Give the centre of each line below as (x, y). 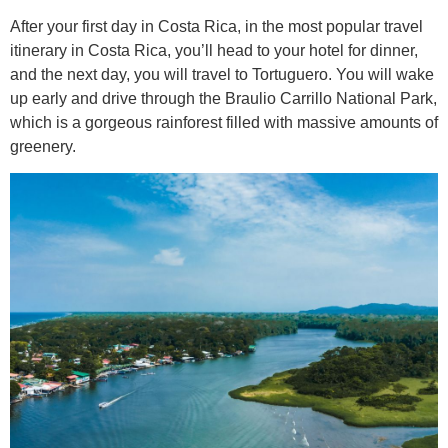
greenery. (43, 146)
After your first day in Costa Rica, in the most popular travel (216, 26)
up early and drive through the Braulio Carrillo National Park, (223, 98)
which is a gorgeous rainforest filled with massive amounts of (224, 122)
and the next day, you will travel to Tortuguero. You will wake (222, 74)
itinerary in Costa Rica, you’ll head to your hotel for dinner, (214, 50)
